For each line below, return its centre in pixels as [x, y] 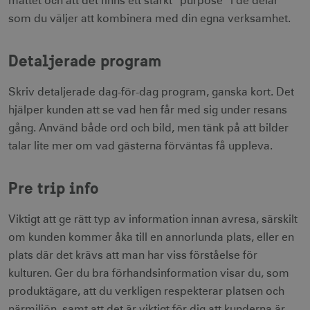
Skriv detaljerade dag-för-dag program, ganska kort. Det [151, 92]
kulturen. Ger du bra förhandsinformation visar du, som [149, 273]
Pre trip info [54, 187]
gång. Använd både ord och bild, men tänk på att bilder [148, 128]
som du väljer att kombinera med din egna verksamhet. [149, 18]
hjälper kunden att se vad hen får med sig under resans [148, 110]
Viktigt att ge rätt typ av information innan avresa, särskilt [153, 219]
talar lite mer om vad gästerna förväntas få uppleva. [140, 146]
